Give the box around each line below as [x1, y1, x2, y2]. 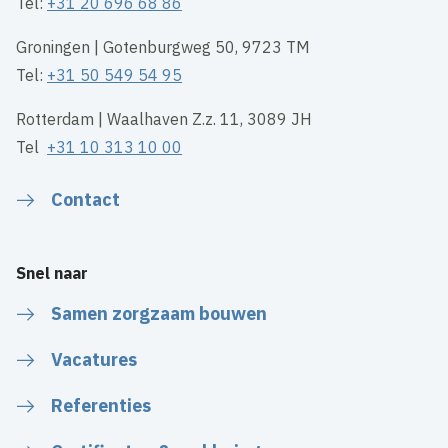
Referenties [51, 393, 152, 417]
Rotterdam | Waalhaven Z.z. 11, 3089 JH [16, 108, 313, 129]
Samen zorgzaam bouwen [51, 301, 268, 325]
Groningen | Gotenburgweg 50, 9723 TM [16, 36, 311, 57]
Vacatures [51, 347, 138, 371]
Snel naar [16, 262, 89, 283]
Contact [51, 187, 121, 211]
